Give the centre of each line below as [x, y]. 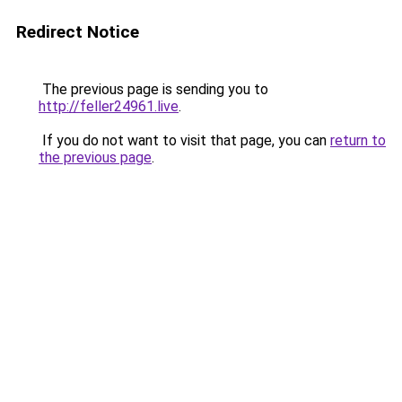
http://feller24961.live [109, 106]
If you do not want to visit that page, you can [184, 140]
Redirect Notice [78, 32]
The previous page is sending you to [153, 89]
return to [358, 140]
